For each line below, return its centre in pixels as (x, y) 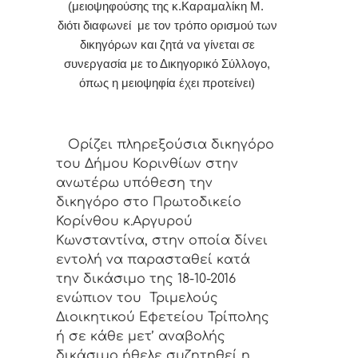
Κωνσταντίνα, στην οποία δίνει (162, 241)
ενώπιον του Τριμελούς (137, 298)
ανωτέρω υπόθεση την (134, 183)
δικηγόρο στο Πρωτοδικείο (149, 203)
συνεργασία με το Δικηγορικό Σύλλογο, (167, 64)
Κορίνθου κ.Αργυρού (124, 222)
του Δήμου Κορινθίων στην (147, 164)
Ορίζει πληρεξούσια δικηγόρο (165, 145)
